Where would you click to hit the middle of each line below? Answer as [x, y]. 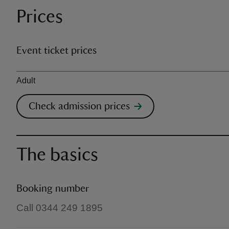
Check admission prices [79, 106]
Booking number [53, 189]
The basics [57, 155]
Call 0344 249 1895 [60, 208]
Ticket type [36, 72]
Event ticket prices [56, 51]
